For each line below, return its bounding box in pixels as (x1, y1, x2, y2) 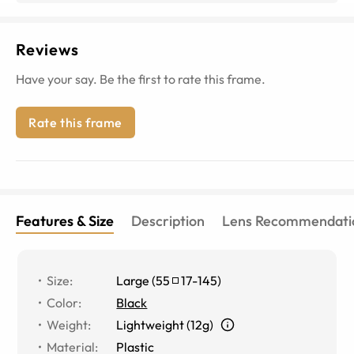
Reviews (16, 39, 79, 59)
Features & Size (16, 211, 114, 230)
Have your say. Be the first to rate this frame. (16, 70, 265, 87)
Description (131, 211, 205, 230)
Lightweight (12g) (116, 316, 214, 333)
